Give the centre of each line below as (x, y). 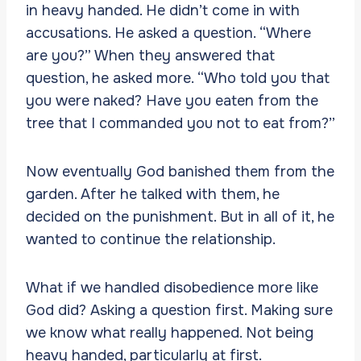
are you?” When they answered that (150, 55)
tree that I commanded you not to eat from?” (180, 123)
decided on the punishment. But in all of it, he (180, 216)
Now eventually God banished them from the (180, 171)
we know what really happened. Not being (170, 332)
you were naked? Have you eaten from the (172, 100)
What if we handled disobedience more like (172, 287)
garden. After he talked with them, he (153, 194)
